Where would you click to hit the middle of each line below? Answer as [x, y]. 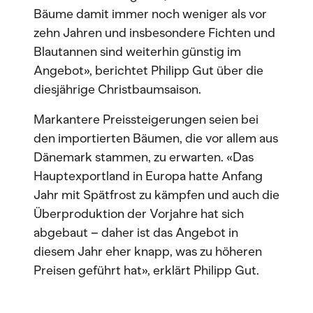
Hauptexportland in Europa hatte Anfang [148, 176]
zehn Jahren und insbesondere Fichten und [154, 33]
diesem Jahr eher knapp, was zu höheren [148, 252]
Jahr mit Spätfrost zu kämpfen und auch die [156, 195]
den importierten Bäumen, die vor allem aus [156, 138]
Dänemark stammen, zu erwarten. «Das [144, 157]
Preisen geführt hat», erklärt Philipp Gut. [146, 270]
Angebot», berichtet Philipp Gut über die [148, 71]
